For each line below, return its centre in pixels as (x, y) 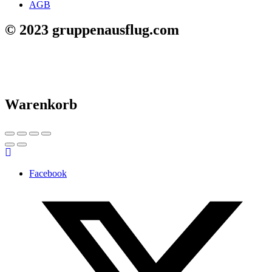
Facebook (48, 174)
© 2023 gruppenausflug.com (92, 30)
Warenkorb (41, 105)
